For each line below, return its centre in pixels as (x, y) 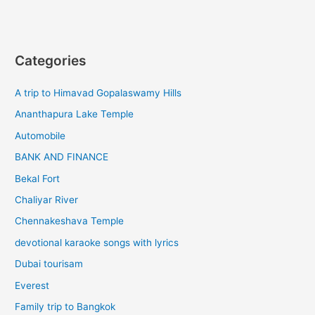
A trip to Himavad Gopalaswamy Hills (100, 93)
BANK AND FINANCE (62, 157)
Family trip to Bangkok (65, 307)
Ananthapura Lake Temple (75, 114)
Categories (51, 60)
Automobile (40, 135)
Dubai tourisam (49, 264)
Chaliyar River (47, 200)
